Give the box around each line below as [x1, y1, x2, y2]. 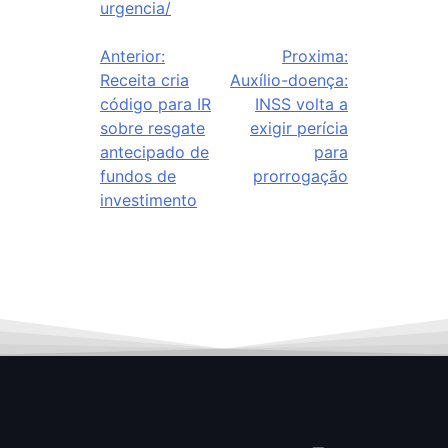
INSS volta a [255, 94, 348, 114]
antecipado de [100, 142, 209, 162]
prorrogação [253, 166, 348, 186]
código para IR [100, 94, 211, 114]
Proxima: [282, 46, 348, 66]
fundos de [100, 166, 176, 186]
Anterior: [100, 46, 165, 66]
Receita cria [100, 70, 189, 90]
